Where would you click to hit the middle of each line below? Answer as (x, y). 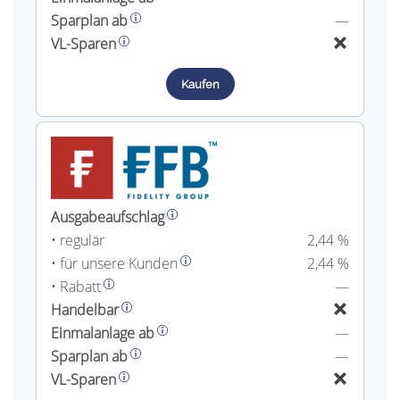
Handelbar (85, 309)
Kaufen (200, 83)
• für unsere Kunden (114, 263)
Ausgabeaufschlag (108, 217)
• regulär (78, 240)
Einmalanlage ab (103, 333)
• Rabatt (76, 286)
